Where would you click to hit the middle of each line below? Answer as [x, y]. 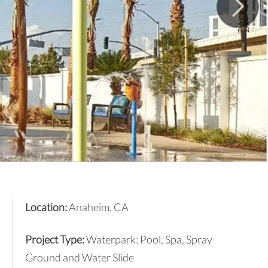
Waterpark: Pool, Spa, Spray [148, 240]
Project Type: [54, 240]
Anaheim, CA [98, 207]
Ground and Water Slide [79, 258]
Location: [47, 207]
